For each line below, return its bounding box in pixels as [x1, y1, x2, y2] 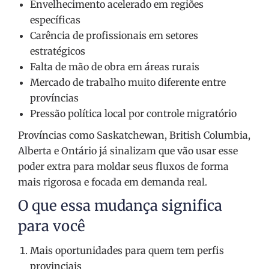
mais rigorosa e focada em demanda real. [18, 176, 207, 189]
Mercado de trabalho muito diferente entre [30, 76, 226, 89]
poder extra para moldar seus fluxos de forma [18, 160, 229, 173]
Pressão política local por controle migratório [30, 107, 237, 120]
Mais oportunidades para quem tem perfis [30, 244, 224, 257]
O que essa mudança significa [18, 196, 222, 216]
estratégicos [30, 45, 85, 58]
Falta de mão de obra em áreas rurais [30, 61, 199, 73]
